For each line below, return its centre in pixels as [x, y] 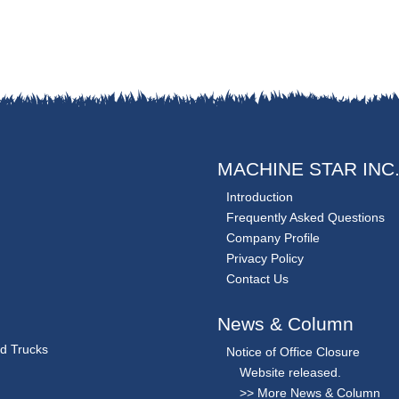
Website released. [290, 373]
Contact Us [257, 279]
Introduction [260, 197]
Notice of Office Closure [293, 352]
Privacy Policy [265, 259]
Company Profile [273, 238]
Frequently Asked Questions [305, 218]
